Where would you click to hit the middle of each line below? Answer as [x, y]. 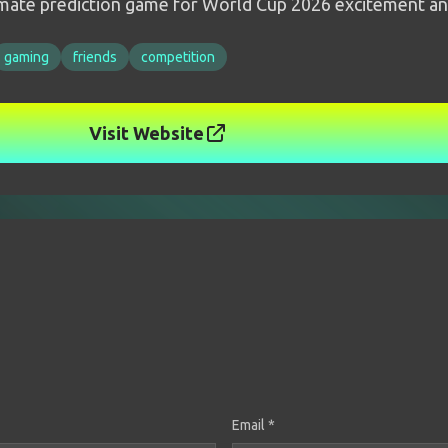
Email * [253, 425]
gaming [26, 57]
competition [178, 57]
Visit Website [146, 133]
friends [95, 57]
